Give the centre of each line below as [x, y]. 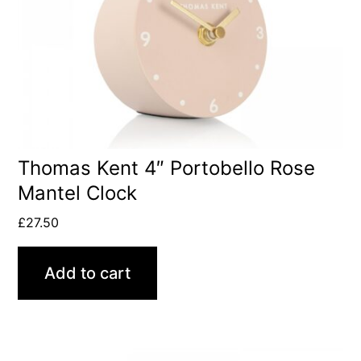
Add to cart [88, 274]
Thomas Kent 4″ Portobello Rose [167, 168]
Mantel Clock [78, 193]
